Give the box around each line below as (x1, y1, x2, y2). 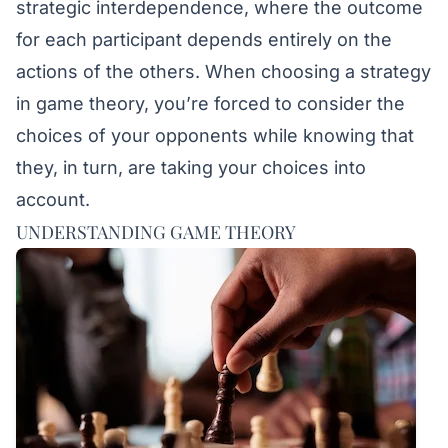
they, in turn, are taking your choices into (16, 157, 366, 178)
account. (16, 189, 90, 210)
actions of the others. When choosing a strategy (16, 61, 431, 82)
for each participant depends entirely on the (16, 29, 392, 50)
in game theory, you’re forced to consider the (16, 93, 405, 114)
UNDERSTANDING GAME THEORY (16, 220, 296, 244)
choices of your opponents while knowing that (16, 125, 414, 146)
